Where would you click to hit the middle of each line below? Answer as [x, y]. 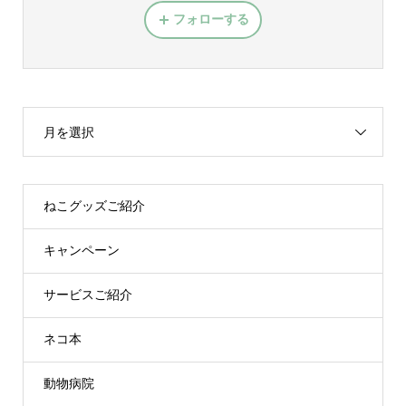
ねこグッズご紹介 [94, 207]
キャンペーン [81, 251]
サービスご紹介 [87, 295]
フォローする [211, 19]
